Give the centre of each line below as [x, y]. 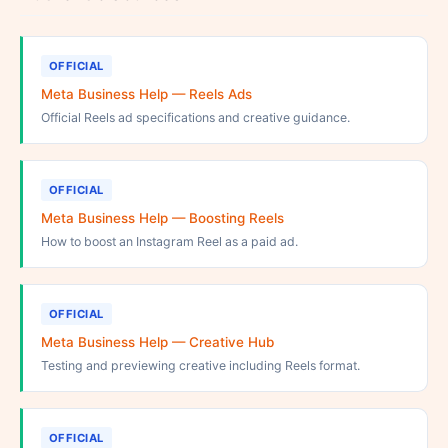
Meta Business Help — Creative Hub [157, 342]
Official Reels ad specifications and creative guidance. [195, 117]
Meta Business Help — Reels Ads [146, 94]
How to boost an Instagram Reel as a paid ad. [169, 241]
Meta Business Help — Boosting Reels [162, 218]
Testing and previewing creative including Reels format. [200, 365]
